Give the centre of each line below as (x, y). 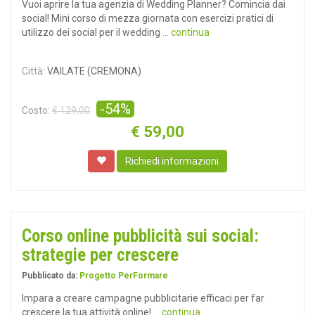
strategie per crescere (100, 255)
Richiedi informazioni (172, 161)
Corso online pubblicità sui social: (140, 236)
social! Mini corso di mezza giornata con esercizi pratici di (148, 18)
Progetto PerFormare (124, 276)
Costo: (36, 110)
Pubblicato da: (51, 276)
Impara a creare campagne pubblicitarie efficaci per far (143, 298)
